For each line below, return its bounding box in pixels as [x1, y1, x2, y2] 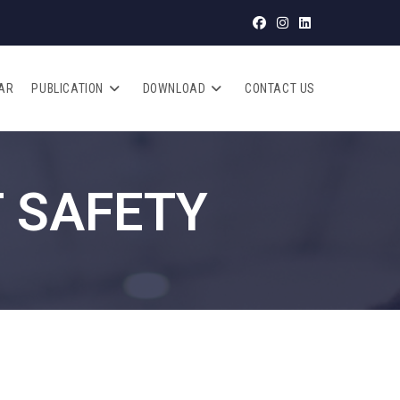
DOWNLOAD [142, 81, 206, 96]
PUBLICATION [31, 81, 104, 96]
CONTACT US [245, 81, 315, 96]
